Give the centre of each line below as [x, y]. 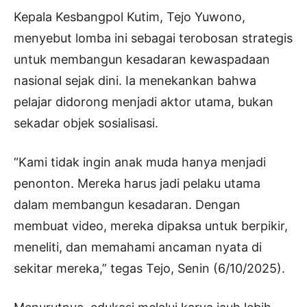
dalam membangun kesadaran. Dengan [127, 205]
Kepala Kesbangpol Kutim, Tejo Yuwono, [130, 17]
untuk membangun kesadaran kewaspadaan [142, 60]
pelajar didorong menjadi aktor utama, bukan [144, 102]
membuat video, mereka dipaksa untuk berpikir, [151, 226]
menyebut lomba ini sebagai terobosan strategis [153, 38]
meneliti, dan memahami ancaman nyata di [138, 247]
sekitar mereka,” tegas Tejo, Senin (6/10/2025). [149, 269]
